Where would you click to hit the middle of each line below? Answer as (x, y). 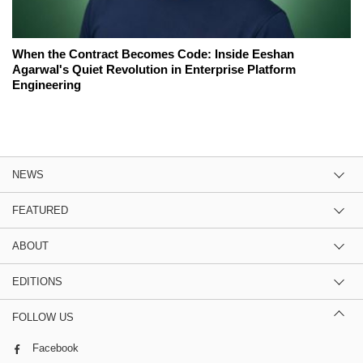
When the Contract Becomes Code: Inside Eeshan (153, 54)
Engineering (47, 85)
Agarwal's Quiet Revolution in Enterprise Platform (154, 70)
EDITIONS (37, 282)
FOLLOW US (43, 318)
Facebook (56, 348)
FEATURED (40, 211)
